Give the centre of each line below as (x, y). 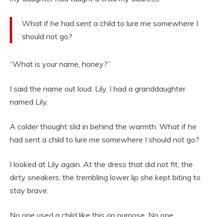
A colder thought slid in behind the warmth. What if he (103, 127)
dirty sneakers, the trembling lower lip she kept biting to (105, 178)
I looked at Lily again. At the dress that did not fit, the (101, 164)
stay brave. (29, 191)
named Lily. (29, 102)
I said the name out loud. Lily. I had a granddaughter (98, 89)
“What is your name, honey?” (60, 64)
